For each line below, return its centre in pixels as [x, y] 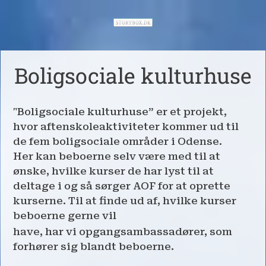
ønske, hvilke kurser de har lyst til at [113, 171]
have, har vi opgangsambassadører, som [123, 231]
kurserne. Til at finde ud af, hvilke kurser [125, 200]
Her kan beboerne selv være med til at [117, 156]
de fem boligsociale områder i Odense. [118, 141]
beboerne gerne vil [65, 215]
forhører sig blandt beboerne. [94, 246]
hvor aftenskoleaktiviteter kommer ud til [126, 126]
